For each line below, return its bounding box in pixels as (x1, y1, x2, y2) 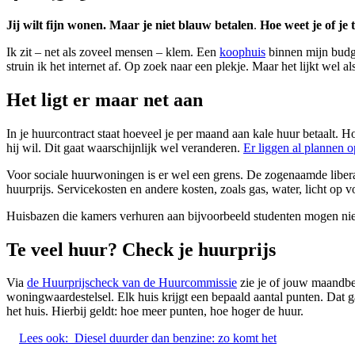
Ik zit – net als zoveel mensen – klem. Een (6, 44, 219, 59)
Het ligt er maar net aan (6, 89, 203, 110)
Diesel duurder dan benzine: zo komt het (74, 331, 277, 345)
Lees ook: (19, 331, 68, 345)
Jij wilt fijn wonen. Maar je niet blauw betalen (6, 17, 254, 32)
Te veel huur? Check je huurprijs (6, 239, 276, 260)
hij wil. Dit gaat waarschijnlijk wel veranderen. (6, 140, 243, 155)
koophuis (219, 44, 265, 59)
